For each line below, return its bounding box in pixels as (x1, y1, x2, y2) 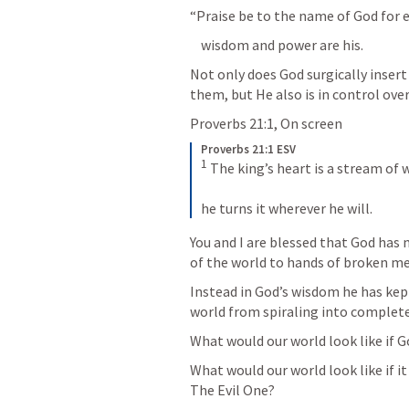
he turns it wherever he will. (201, 199, 372, 218)
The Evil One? (190, 381, 275, 400)
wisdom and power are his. (190, 36, 363, 54)
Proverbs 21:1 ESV (201, 142, 296, 157)
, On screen (274, 114, 342, 132)
